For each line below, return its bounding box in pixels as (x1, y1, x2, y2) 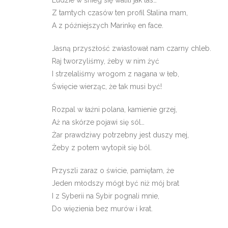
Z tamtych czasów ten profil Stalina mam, (52, 9, 188, 17)
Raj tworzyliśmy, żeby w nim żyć (52, 57, 159, 65)
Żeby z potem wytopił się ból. (52, 144, 152, 152)
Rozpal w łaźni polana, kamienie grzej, (52, 105, 177, 113)
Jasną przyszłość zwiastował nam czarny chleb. (52, 44, 211, 52)
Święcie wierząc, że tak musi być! (52, 82, 162, 91)
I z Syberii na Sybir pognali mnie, (52, 192, 159, 200)
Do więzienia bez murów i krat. (52, 205, 153, 213)
